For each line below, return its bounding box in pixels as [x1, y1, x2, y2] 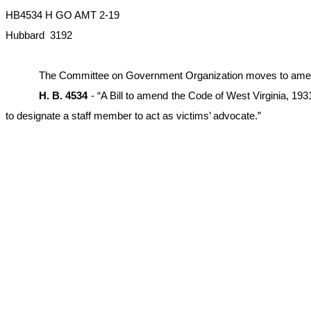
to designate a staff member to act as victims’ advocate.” [6, 110, 261, 121]
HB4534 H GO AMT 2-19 [6, 10, 119, 21]
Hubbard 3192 [6, 30, 72, 41]
